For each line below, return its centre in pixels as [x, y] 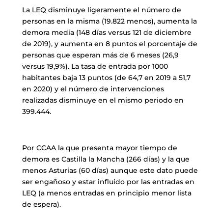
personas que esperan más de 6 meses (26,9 [100, 55]
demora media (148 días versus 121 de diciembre [107, 33]
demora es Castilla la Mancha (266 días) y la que [106, 159]
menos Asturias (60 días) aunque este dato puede [110, 171]
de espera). [41, 205]
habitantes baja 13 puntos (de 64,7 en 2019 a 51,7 [106, 78]
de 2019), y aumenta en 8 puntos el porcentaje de [110, 44]
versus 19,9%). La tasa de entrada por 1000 [95, 67]
